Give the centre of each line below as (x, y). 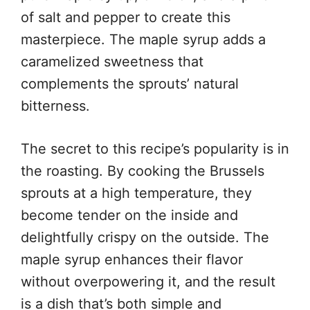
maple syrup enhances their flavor (132, 259)
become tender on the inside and (129, 215)
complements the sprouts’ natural (130, 83)
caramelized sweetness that (112, 61)
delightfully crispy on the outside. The (145, 237)
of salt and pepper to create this (126, 17)
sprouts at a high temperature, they (136, 193)
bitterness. (55, 106)
